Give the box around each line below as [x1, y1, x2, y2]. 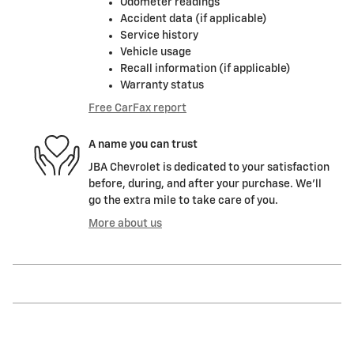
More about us [88, 218, 162, 230]
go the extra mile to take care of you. [88, 195, 278, 207]
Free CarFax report [88, 103, 186, 115]
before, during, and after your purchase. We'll [88, 179, 322, 190]
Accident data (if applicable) [120, 13, 267, 25]
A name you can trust [88, 138, 198, 150]
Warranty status [120, 80, 204, 92]
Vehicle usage [120, 47, 191, 58]
